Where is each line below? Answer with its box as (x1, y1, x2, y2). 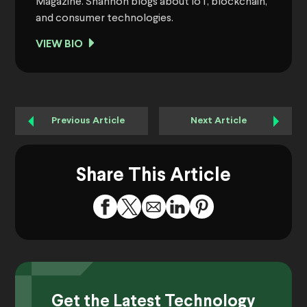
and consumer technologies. (36, 13, 173, 25)
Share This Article (76, 167, 231, 186)
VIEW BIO (36, 39, 83, 50)
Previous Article (51, 116, 125, 126)
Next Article (191, 116, 247, 126)
